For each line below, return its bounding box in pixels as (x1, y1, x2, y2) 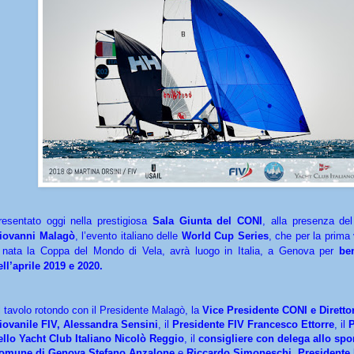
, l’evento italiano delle (74, 229, 182, 242)
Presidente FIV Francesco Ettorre (172, 318, 334, 330)
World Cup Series (181, 229, 269, 242)
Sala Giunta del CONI (152, 214, 263, 227)
